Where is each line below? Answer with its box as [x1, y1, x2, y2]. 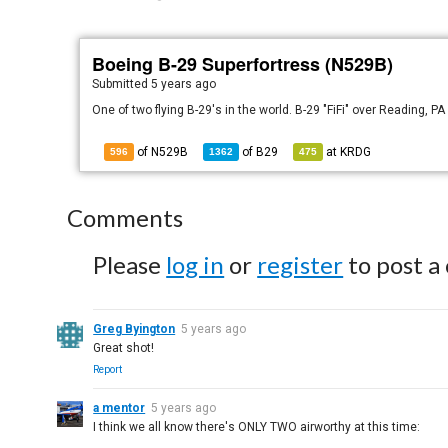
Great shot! [93, 341, 155, 355]
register [257, 250, 344, 279]
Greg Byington [93, 322, 176, 336]
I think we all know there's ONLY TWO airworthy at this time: [93, 420, 421, 434]
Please [93, 250, 167, 279]
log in [166, 250, 225, 279]
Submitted [92, 77, 152, 91]
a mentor [93, 401, 146, 415]
